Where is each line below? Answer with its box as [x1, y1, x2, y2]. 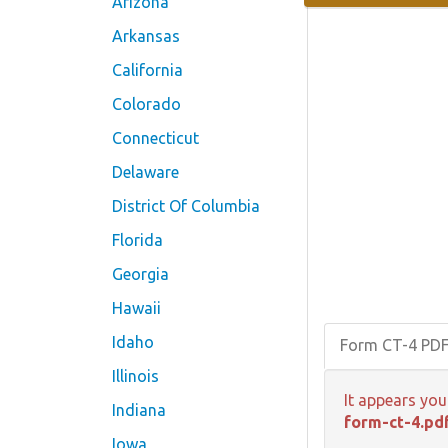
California [112, 61, 183, 79]
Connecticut [112, 129, 199, 147]
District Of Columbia [112, 197, 260, 215]
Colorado [112, 95, 181, 113]
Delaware [112, 163, 179, 181]
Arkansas [112, 27, 180, 45]
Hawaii [112, 299, 161, 317]
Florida [112, 231, 163, 249]
